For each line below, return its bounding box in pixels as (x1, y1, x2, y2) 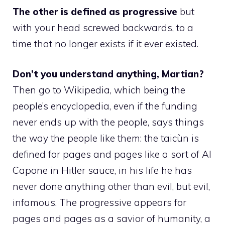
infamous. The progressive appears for (13, 196, 186, 209)
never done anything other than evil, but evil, (13, 180, 210, 193)
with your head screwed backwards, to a (13, 21, 193, 34)
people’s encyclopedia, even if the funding (13, 100, 197, 113)
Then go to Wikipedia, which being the (13, 84, 185, 96)
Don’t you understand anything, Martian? (13, 68, 204, 80)
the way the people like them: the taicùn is (13, 132, 199, 145)
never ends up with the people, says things (13, 116, 204, 129)
